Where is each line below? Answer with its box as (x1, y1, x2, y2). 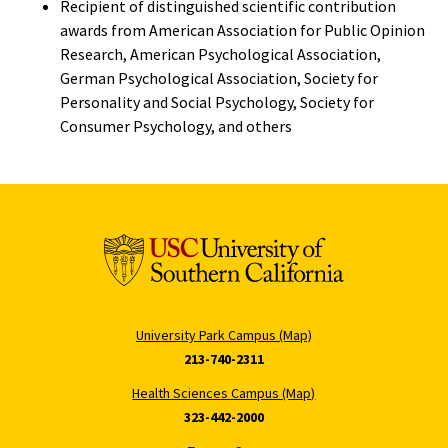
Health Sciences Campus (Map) (132, 383, 316, 402)
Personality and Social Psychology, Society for (60, 92, 374, 112)
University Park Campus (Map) (136, 325, 312, 344)
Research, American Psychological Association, (60, 44, 381, 64)
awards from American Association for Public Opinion (60, 20, 425, 40)
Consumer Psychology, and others (60, 116, 292, 136)
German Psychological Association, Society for (60, 68, 378, 88)
